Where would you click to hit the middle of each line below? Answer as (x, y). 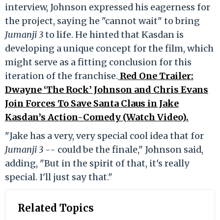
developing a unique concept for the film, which (109, 48)
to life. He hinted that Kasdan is (113, 34)
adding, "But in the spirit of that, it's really (97, 163)
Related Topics (56, 208)
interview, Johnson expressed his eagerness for (108, 7)
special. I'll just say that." (59, 177)
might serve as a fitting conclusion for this (98, 62)
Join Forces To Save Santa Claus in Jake (92, 103)
